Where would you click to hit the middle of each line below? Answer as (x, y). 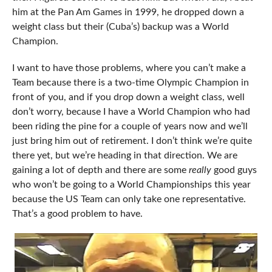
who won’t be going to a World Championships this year (131, 185)
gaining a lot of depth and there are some (100, 170)
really (200, 170)
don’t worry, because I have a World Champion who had (131, 112)
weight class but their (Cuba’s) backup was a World (120, 27)
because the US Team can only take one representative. (129, 199)
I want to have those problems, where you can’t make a (129, 68)
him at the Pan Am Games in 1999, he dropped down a (128, 12)
